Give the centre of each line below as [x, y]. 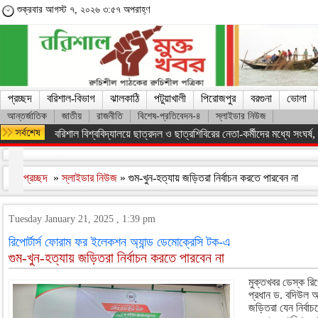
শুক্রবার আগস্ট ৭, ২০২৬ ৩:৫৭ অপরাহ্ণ [83, 10]
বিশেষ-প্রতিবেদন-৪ [169, 116]
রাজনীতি [110, 116]
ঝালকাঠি [125, 98]
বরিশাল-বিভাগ [71, 98]
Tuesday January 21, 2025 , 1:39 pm [82, 219]
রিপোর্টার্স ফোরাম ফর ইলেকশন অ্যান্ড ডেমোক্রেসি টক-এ [119, 242]
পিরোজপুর [218, 98]
